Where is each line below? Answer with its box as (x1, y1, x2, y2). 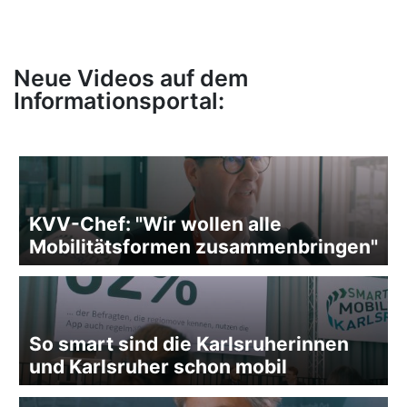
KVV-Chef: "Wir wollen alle (29, 212, 283, 235)
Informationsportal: (14, 87, 224, 115)
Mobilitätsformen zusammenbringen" (29, 234, 379, 258)
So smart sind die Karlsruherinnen (29, 333, 350, 356)
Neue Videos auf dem (14, 65, 248, 93)
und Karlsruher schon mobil (29, 355, 288, 379)
